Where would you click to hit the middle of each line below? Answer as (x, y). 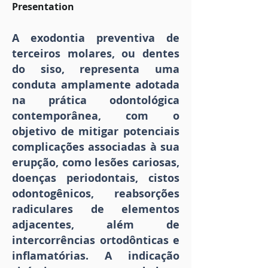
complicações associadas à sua (96, 147)
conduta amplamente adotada (96, 85)
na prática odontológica (96, 100)
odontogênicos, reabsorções (96, 194)
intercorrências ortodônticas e (96, 240)
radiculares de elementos (96, 209)
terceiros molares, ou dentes (96, 54)
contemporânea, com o (96, 116)
